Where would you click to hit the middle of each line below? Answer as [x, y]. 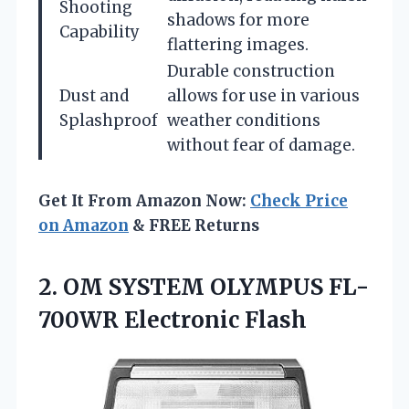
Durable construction [251, 71]
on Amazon [84, 225]
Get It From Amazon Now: [144, 200]
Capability [100, 31]
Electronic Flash [213, 320]
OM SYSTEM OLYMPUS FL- [216, 287]
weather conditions [244, 120]
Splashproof [109, 120]
